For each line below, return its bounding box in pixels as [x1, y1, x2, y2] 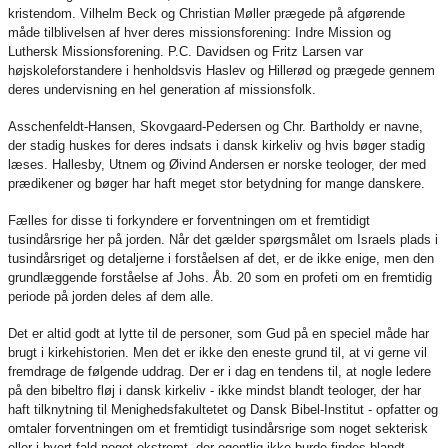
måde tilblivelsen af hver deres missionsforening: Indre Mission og [8, 25, 391, 40]
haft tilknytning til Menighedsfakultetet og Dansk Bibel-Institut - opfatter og [8, 402, 438, 417]
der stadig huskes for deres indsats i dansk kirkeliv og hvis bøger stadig [8, 138, 425, 153]
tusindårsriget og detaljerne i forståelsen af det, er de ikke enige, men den [8, 251, 434, 266]
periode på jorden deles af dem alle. [8, 289, 214, 304]
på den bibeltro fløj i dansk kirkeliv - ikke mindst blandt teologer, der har [8, 383, 421, 398]
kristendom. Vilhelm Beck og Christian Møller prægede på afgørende [8, 6, 405, 21]
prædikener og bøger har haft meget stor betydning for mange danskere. [8, 176, 425, 191]
